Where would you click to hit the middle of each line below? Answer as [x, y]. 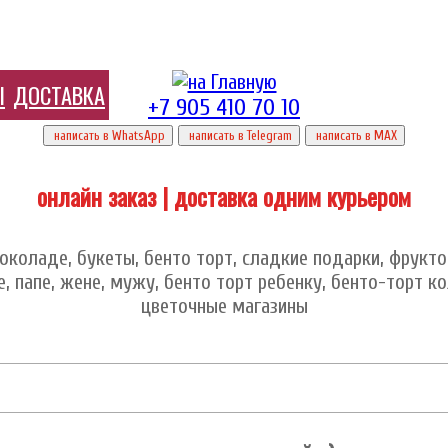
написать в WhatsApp [108, 135]
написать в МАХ [355, 135]
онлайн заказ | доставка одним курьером [224, 195]
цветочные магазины [224, 305]
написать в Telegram [239, 135]
